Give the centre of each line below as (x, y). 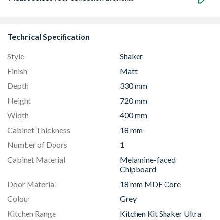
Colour (19, 199)
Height (19, 100)
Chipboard (138, 169)
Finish (17, 71)
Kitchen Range (32, 213)
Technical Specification (49, 37)
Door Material (32, 184)
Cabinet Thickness (39, 130)
